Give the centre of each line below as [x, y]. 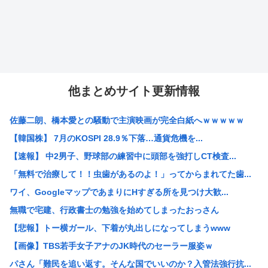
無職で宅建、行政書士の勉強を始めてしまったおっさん [114, 210]
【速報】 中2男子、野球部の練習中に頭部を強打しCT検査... [123, 156]
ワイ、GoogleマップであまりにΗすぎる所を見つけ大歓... [119, 192]
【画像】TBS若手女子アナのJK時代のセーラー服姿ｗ [111, 246]
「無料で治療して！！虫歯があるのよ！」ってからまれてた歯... [130, 174]
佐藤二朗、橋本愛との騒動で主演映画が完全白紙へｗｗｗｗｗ [127, 121]
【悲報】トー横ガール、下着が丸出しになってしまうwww [120, 228]
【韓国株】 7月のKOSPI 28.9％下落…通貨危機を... [106, 138]
